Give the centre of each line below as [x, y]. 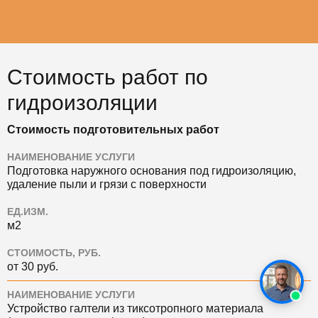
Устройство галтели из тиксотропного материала [135, 308]
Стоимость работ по [108, 77]
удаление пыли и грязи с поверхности [107, 184]
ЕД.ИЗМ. [28, 212]
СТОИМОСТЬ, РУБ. [54, 253]
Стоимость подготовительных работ [113, 129]
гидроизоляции [82, 102]
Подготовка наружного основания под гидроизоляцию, [152, 170]
